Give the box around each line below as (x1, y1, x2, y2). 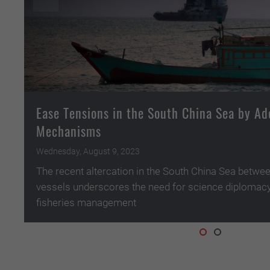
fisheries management (36, 196, 136, 209)
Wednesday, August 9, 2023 (36, 146, 140, 156)
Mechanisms (36, 121, 101, 140)
